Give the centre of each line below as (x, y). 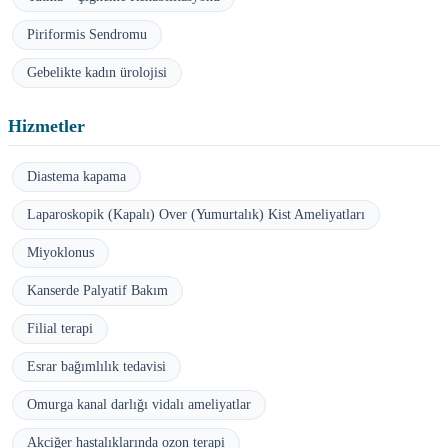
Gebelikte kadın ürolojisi (97, 72)
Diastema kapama (76, 176)
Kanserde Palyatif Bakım (97, 290)
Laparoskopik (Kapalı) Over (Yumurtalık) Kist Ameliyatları (196, 214)
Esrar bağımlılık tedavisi (96, 366)
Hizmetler (46, 125)
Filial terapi (60, 328)
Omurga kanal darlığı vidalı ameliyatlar (139, 404)
